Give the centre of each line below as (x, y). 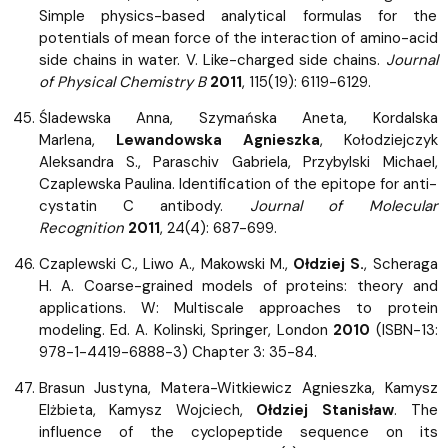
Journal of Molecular (343, 205)
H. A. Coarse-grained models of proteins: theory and (238, 285)
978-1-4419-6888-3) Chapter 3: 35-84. (177, 351)
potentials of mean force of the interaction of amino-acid (238, 37)
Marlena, (77, 139)
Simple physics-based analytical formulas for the (238, 15)
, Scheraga (401, 263)
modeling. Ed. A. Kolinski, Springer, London (186, 329)
